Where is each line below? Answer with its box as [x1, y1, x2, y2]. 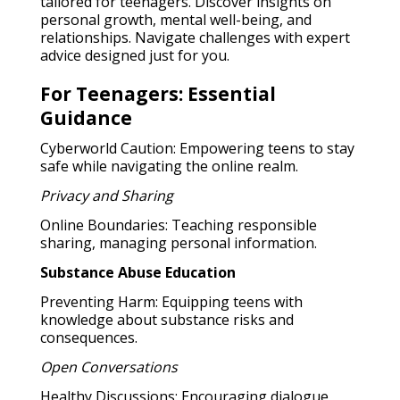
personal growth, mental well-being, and [40, 9, 312, 29]
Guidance [40, 104, 132, 130]
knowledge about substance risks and [40, 309, 294, 329]
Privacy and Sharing [40, 185, 173, 205]
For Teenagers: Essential [40, 80, 276, 106]
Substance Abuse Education [40, 262, 236, 282]
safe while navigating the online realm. [40, 155, 298, 176]
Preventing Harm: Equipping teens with [40, 291, 303, 312]
